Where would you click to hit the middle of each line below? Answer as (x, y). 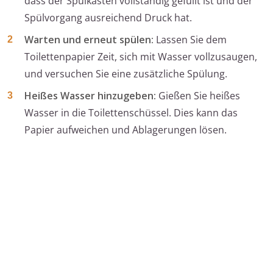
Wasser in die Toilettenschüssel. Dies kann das (131, 113)
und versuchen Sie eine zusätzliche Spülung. (126, 74)
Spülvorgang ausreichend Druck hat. (108, 18)
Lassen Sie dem (190, 40)
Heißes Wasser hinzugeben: (90, 96)
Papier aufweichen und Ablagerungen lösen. (126, 130)
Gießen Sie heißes (198, 96)
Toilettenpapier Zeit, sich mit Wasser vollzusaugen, (141, 57)
